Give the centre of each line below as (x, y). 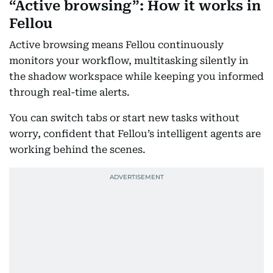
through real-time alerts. (71, 92)
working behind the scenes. (79, 150)
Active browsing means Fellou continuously (116, 45)
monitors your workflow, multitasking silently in (129, 61)
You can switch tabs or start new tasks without (124, 118)
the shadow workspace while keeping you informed (136, 76)
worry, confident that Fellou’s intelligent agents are (135, 134)
